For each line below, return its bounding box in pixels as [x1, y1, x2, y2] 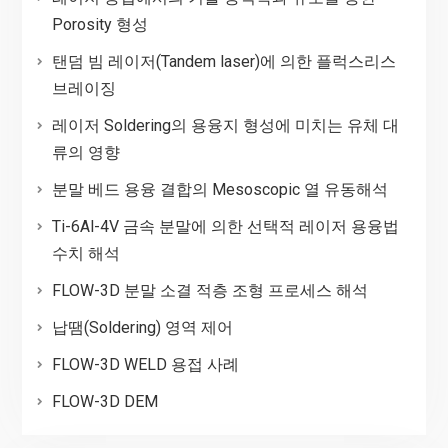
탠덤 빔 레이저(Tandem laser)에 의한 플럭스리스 [51, 51, 396, 71]
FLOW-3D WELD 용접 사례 [51, 354, 239, 374]
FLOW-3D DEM [51, 391, 158, 411]
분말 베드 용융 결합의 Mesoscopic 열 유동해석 [51, 179, 388, 199]
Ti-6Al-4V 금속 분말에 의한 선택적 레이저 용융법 [51, 216, 399, 236]
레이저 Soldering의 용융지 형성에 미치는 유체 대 [51, 115, 399, 135]
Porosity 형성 [51, 14, 148, 34]
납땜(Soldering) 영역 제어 [51, 317, 233, 337]
